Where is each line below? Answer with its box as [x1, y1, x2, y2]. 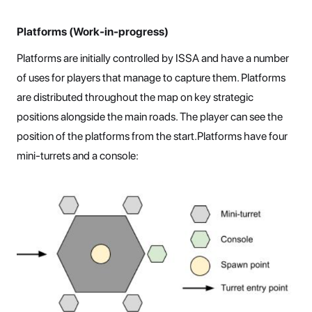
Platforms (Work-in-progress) [17, 24, 169, 38]
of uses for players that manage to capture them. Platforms [17, 70, 286, 84]
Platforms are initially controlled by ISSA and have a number [17, 51, 289, 65]
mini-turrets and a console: [17, 148, 139, 162]
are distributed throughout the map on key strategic [17, 90, 253, 104]
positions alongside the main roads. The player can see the [17, 109, 283, 123]
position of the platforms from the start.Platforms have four [17, 129, 288, 143]
